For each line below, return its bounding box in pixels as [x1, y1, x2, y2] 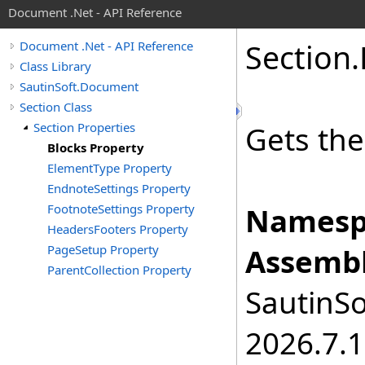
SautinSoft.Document [20, 78, 139, 95]
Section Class [20, 99, 92, 115]
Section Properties [33, 119, 135, 135]
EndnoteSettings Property [47, 180, 191, 196]
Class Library [20, 58, 91, 74]
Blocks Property [47, 139, 144, 156]
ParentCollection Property [47, 262, 191, 278]
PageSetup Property [47, 241, 159, 257]
